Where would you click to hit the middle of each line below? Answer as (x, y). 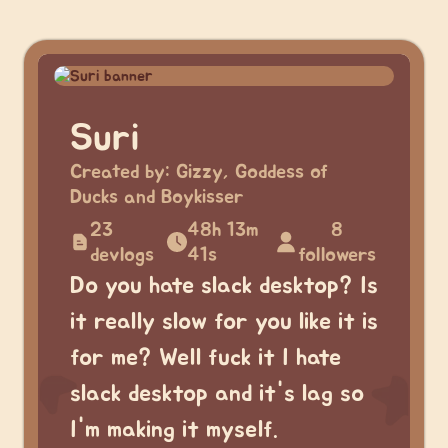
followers (337, 255)
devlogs (121, 255)
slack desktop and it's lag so (217, 394)
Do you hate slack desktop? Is (224, 286)
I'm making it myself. (174, 430)
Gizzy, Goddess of (252, 172)
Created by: (123, 172)
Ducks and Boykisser (157, 197)
